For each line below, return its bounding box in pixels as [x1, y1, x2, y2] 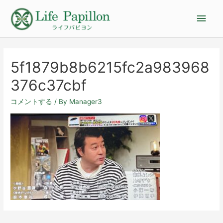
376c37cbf [10, 76, 87, 95]
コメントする [10, 98, 53, 106]
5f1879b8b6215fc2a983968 [10, 58, 210, 77]
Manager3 [69, 98, 103, 106]
